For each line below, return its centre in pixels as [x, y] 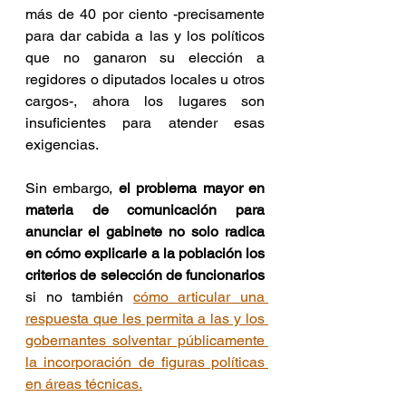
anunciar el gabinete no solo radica [145, 232]
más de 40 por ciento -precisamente [145, 14]
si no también [79, 297]
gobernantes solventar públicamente [145, 340]
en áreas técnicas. [84, 384]
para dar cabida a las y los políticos [145, 36]
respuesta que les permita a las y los [145, 319]
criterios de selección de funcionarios [145, 275]
